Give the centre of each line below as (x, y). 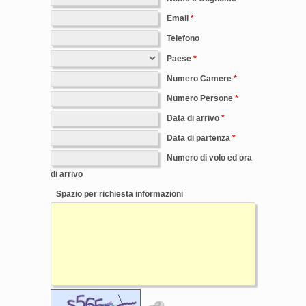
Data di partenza (198, 138)
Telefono (183, 38)
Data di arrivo (193, 119)
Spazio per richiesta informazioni (120, 194)
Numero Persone (200, 99)
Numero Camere (199, 79)
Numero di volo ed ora (209, 158)
